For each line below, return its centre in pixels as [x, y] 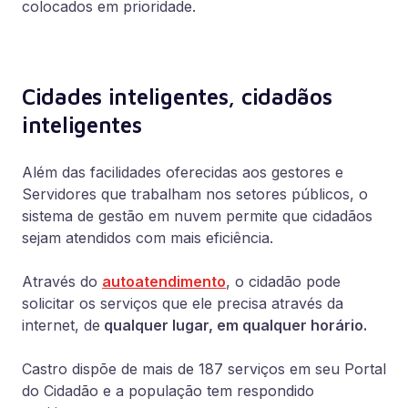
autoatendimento [164, 281]
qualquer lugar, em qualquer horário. [234, 325]
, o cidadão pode [283, 281]
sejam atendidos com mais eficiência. [148, 238]
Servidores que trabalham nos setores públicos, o [195, 194]
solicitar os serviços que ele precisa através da [183, 303]
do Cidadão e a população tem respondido [168, 391]
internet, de [61, 325]
